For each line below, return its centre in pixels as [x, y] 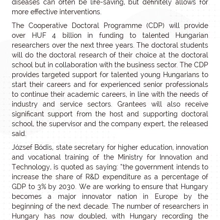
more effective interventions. [57, 12]
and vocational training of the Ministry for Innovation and [110, 157]
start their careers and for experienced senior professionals [110, 84]
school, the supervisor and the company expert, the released [110, 124]
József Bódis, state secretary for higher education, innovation [110, 147]
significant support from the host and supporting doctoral [110, 114]
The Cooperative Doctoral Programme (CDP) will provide [110, 26]
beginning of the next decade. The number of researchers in [110, 206]
